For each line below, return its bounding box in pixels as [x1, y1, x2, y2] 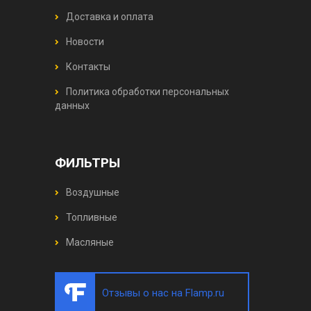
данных [55, 99, 90, 111]
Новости [64, 35, 104, 47]
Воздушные [64, 186, 119, 198]
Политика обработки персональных [64, 85, 229, 97]
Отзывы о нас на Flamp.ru [102, 286, 224, 299]
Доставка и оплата [64, 10, 153, 22]
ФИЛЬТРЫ [55, 154, 120, 171]
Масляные [64, 236, 114, 248]
